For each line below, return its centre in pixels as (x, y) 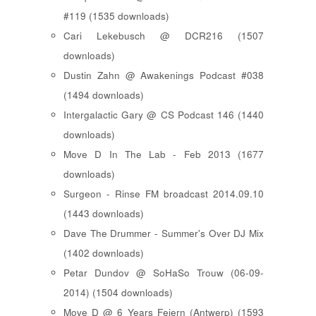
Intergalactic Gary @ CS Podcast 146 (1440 (164, 115)
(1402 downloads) (104, 253)
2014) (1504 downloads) (118, 293)
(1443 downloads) (104, 214)
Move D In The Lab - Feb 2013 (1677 (164, 154)
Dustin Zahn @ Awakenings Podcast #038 (164, 75)
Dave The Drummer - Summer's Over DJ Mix (164, 233)
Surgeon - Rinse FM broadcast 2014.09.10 (164, 194)
